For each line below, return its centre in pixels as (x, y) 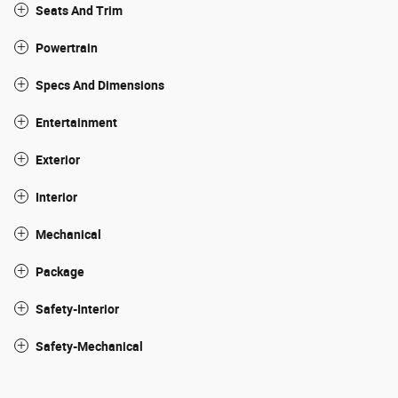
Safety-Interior (77, 310)
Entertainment (76, 123)
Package (60, 272)
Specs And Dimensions (100, 86)
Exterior (58, 160)
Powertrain (67, 48)
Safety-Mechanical (89, 347)
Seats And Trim (79, 11)
